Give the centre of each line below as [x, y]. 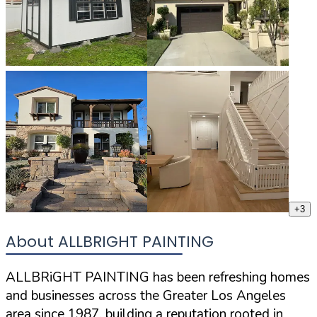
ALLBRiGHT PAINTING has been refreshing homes [158, 278]
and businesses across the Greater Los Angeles [146, 296]
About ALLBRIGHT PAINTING [110, 242]
